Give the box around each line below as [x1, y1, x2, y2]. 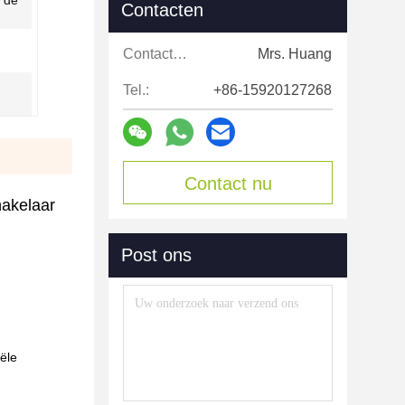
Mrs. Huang [258, 46, 332, 61]
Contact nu [184, 174, 272, 193]
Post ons [121, 245, 192, 265]
